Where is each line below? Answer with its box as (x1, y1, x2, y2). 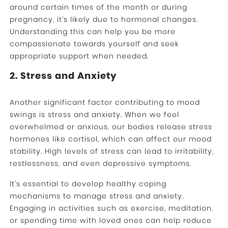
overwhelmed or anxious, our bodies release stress (9, 122, 212, 132)
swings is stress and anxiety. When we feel (9, 109, 179, 120)
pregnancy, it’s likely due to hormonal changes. (9, 14, 198, 25)
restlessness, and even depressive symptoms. (9, 158, 191, 169)
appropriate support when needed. (9, 51, 149, 62)
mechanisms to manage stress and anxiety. (9, 191, 184, 202)
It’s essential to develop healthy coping (9, 179, 166, 189)
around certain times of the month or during (9, 2, 187, 13)
